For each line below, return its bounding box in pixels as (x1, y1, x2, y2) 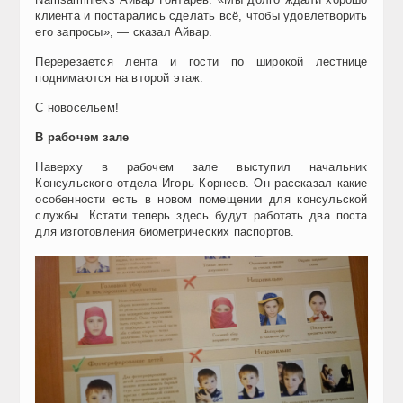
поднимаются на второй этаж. (35, 70, 204, 85)
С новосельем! (35, 100, 119, 114)
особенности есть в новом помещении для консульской (35, 192, 368, 206)
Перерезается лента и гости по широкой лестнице (35, 54, 368, 68)
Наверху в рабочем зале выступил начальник (35, 159, 368, 174)
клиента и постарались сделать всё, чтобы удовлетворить (35, 8, 368, 22)
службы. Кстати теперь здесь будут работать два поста (35, 208, 368, 222)
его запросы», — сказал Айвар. (35, 24, 213, 39)
